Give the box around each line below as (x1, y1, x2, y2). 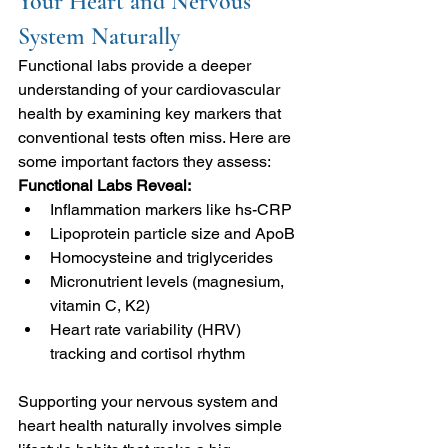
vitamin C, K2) (50, 295, 150, 315)
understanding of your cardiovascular (18, 79, 284, 99)
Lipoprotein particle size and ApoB (50, 223, 295, 243)
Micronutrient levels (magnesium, (50, 271, 288, 291)
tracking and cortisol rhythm (50, 343, 245, 363)
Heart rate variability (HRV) (50, 319, 245, 339)
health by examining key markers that (18, 103, 285, 123)
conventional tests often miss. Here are (18, 127, 295, 147)
